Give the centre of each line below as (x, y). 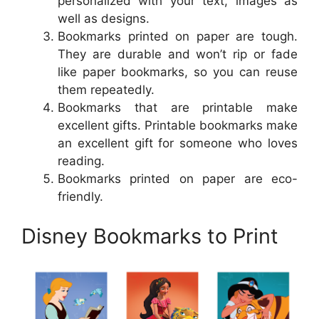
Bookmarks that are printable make (178, 108)
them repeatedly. (106, 90)
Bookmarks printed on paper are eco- (178, 179)
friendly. (80, 197)
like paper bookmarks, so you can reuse (178, 72)
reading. (81, 161)
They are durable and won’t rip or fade (178, 54)
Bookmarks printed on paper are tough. (178, 37)
